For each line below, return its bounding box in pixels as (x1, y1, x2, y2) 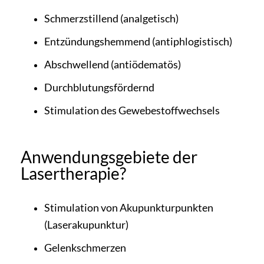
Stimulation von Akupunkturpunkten (44, 200, 213, 214)
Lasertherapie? (21, 163, 126, 183)
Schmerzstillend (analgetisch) (44, 11, 179, 25)
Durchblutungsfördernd (44, 80, 154, 94)
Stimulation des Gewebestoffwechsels (44, 103, 220, 117)
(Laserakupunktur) (44, 217, 128, 231)
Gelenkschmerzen (44, 240, 126, 254)
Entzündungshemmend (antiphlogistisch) (44, 34, 232, 48)
